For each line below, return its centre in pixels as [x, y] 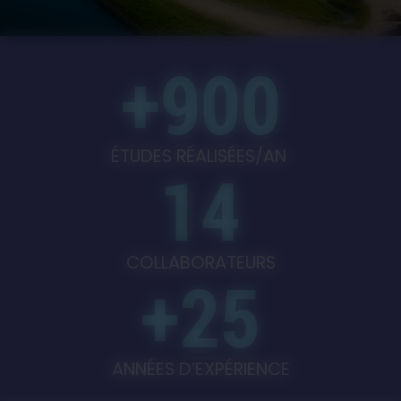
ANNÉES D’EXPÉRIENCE [200, 369]
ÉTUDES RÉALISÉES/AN [200, 156]
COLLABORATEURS [200, 263]
